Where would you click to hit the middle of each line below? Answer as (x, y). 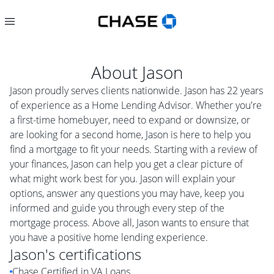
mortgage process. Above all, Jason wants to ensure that (129, 223)
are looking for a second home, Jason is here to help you (130, 135)
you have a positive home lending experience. (109, 237)
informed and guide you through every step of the (117, 208)
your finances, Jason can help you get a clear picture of (126, 164)
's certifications (93, 254)
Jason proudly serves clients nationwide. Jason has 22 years (136, 91)
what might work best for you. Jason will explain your (123, 179)
